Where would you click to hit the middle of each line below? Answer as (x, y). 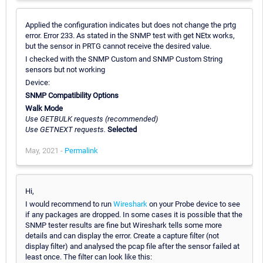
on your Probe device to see (194, 204)
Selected (122, 130)
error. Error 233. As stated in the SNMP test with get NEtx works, (130, 36)
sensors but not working (65, 70)
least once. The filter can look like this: (89, 257)
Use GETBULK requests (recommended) (92, 119)
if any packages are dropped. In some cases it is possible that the (134, 215)
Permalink (81, 151)
